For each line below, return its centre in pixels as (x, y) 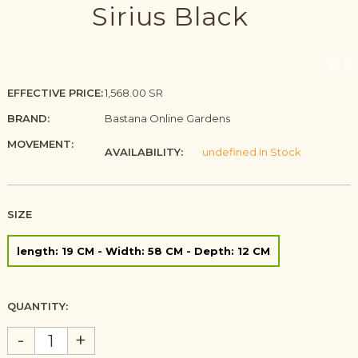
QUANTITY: (37, 306)
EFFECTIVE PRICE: (55, 93)
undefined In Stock (251, 152)
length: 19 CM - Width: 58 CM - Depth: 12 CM (143, 251)
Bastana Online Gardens (167, 118)
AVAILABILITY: (143, 152)
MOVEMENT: (40, 144)
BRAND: (28, 118)
